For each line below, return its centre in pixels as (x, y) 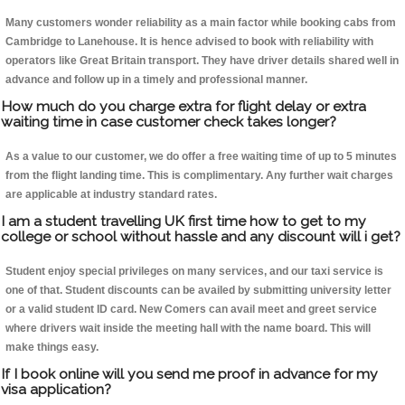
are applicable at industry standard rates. (111, 195)
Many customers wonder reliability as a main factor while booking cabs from (201, 23)
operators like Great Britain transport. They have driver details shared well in (202, 61)
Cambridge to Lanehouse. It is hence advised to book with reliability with (189, 42)
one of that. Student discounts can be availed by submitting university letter (198, 291)
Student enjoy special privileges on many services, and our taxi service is (194, 272)
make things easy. (52, 348)
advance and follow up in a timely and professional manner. (156, 80)
